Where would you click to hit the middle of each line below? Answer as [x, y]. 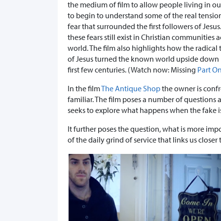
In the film [84, 89]
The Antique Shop [131, 89]
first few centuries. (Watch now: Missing [132, 70]
